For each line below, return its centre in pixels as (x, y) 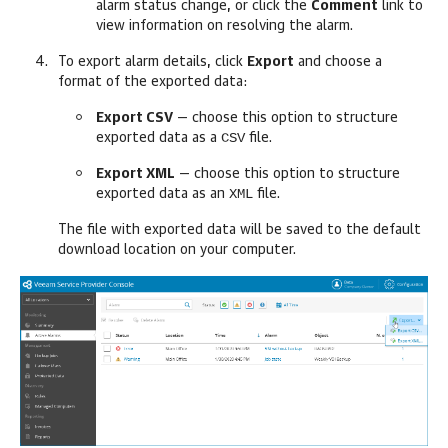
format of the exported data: (152, 82)
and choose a (338, 62)
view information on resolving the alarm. (224, 26)
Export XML (135, 174)
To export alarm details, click (152, 62)
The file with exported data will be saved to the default (239, 230)
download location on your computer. (177, 250)
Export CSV (134, 118)
